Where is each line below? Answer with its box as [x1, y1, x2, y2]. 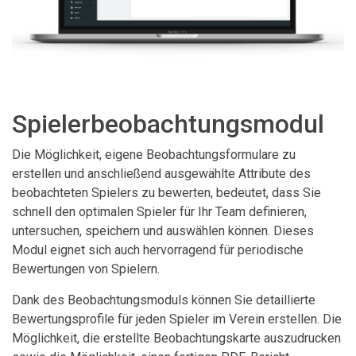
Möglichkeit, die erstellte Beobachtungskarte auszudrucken [12, 331, 341, 346]
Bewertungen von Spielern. [12, 261, 160, 277]
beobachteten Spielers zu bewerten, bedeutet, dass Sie [12, 185, 321, 201]
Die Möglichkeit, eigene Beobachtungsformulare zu [12, 147, 296, 163]
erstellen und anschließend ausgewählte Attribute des [12, 166, 311, 182]
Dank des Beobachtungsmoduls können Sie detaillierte [12, 292, 315, 308]
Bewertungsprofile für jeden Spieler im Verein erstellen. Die [12, 311, 342, 327]
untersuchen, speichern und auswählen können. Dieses [12, 223, 314, 239]
